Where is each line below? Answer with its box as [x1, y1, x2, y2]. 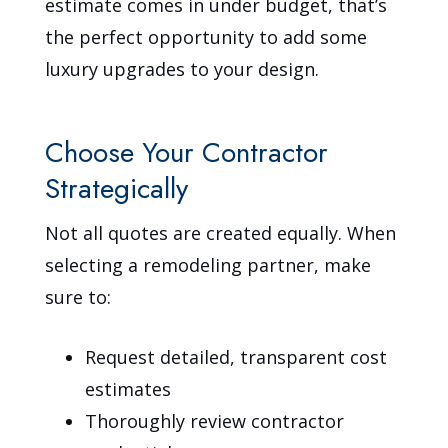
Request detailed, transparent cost [85, 344, 388, 369]
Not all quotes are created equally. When [45, 220, 397, 245]
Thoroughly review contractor [85, 408, 345, 433]
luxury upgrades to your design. [45, 56, 320, 81]
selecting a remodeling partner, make [45, 252, 372, 277]
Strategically [45, 167, 189, 209]
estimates [85, 376, 172, 401]
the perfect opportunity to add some [45, 24, 368, 49]
